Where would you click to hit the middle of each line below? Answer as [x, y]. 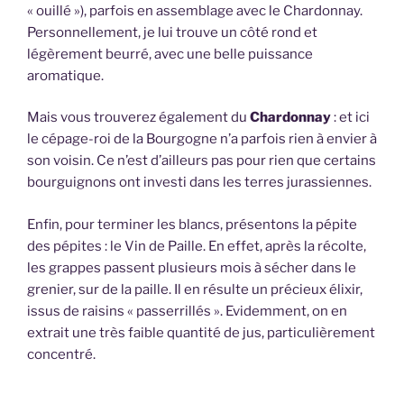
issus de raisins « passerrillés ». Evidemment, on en [187, 311]
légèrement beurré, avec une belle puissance [170, 54]
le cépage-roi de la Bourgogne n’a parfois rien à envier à [202, 139]
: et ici [350, 118]
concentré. [61, 354]
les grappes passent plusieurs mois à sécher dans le [192, 267]
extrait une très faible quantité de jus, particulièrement [201, 332]
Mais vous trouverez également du [138, 118]
